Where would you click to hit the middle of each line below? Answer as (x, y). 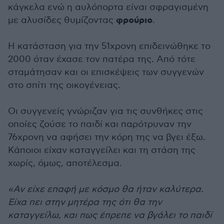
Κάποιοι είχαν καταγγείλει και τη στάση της (102, 150)
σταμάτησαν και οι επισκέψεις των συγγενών (106, 72)
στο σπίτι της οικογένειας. (64, 85)
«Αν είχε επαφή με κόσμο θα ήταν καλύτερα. (106, 189)
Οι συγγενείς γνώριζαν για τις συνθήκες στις (105, 111)
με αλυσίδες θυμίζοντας (62, 20)
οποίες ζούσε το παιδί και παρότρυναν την (100, 124)
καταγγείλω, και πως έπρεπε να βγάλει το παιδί (110, 215)
